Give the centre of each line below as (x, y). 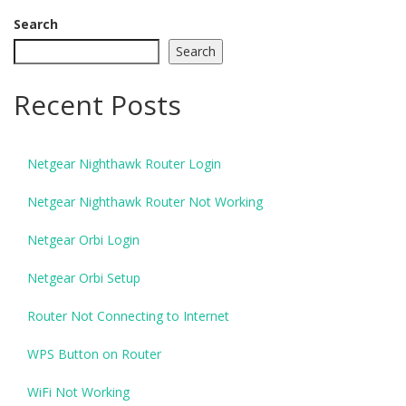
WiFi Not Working (78, 391)
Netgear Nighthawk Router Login (124, 163)
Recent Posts (97, 104)
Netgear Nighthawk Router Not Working (145, 201)
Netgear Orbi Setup (84, 277)
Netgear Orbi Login (83, 239)
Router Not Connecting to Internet (128, 315)
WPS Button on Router (94, 353)
